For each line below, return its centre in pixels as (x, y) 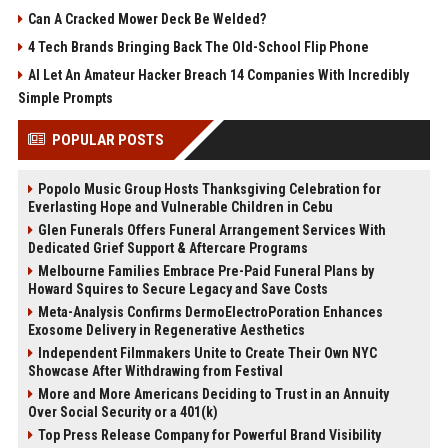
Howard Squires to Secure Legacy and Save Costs (177, 289)
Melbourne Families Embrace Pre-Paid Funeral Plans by (205, 271)
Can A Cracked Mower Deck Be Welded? (146, 19)
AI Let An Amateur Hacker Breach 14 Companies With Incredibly (218, 75)
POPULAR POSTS (107, 140)
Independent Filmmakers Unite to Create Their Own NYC (207, 353)
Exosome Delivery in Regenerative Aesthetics (166, 330)
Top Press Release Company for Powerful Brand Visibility (209, 435)
